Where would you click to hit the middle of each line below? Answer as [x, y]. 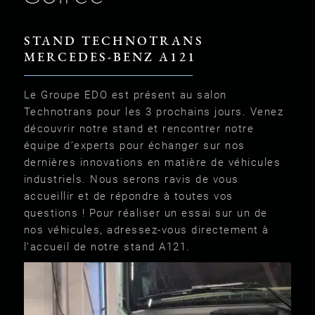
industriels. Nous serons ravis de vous [131, 179]
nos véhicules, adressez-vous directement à [146, 230]
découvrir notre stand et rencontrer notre [139, 129]
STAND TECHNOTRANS [114, 40]
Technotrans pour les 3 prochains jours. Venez [154, 112]
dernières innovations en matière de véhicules [152, 162]
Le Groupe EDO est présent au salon [125, 95]
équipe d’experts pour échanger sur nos [134, 146]
